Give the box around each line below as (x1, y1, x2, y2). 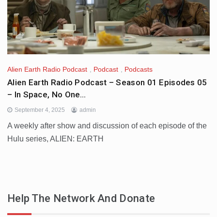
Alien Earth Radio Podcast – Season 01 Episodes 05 (7, 77, 207, 88)
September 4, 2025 (15, 107, 65, 114)
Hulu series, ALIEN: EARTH (7, 135, 104, 143)
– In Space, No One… (7, 90, 86, 100)
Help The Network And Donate (7, 192, 155, 205)
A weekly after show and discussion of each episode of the (7, 122, 207, 130)
